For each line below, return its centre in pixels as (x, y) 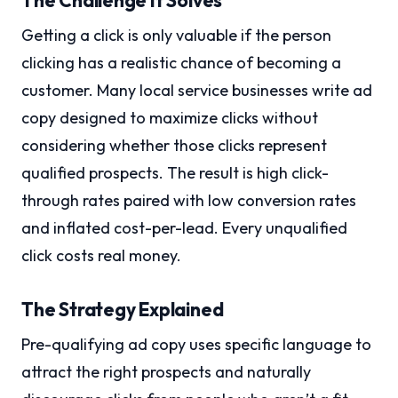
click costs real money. (101, 256)
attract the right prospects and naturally (166, 372)
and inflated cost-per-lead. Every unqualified (184, 228)
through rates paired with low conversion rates (189, 201)
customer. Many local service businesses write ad (197, 91)
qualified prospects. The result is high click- (175, 173)
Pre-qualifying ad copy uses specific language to (196, 345)
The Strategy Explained (123, 310)
